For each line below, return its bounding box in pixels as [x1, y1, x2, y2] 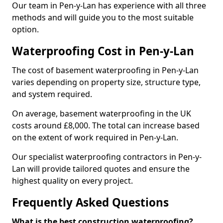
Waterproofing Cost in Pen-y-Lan [12, 43, 194, 59]
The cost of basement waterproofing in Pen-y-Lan [12, 65, 199, 76]
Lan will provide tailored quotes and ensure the [12, 163, 190, 174]
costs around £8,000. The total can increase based [12, 120, 200, 131]
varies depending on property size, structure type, [12, 77, 201, 88]
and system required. [12, 89, 92, 100]
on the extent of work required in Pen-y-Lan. [12, 132, 178, 143]
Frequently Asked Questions [12, 195, 169, 210]
